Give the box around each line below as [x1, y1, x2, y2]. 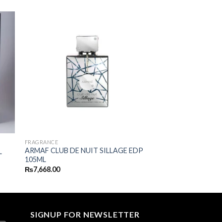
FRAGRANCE [24, 138, 58, 145]
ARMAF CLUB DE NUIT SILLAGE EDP [24, 146, 143, 155]
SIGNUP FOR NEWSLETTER [30, 209, 140, 219]
